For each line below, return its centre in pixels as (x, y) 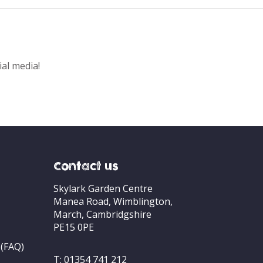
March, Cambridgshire (102, 214)
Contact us (86, 167)
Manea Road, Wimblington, (113, 201)
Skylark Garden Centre (103, 188)
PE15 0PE (74, 227)
